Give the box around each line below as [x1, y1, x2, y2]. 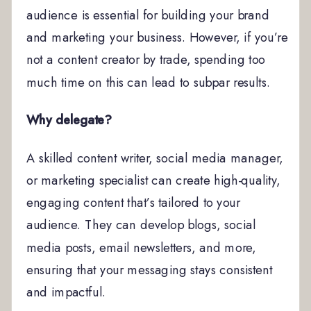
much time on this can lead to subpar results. [26, 72, 271, 92]
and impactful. [26, 283, 106, 301]
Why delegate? [26, 110, 112, 130]
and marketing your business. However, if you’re [26, 28, 288, 47]
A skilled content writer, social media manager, [26, 149, 283, 167]
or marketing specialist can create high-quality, [26, 171, 280, 190]
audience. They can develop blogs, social [26, 215, 256, 235]
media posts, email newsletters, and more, [26, 237, 256, 257]
